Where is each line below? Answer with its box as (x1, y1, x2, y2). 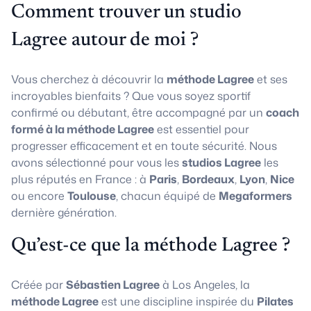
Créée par (11, 277, 66, 292)
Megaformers (219, 188, 292, 203)
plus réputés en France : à (11, 171, 149, 187)
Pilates (257, 294, 294, 309)
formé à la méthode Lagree (11, 121, 154, 137)
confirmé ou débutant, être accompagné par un (11, 105, 266, 120)
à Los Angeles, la (160, 277, 250, 292)
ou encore (11, 188, 67, 203)
